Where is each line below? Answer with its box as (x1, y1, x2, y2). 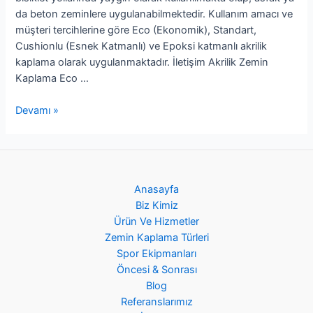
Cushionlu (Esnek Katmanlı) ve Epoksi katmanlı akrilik (15, 40, 268, 53)
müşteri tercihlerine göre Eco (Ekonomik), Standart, (15, 24, 257, 37)
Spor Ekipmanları (117, 247, 196, 261)
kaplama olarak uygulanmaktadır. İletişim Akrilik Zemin (15, 56, 269, 69)
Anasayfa (134, 183, 179, 196)
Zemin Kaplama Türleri (104, 231, 209, 245)
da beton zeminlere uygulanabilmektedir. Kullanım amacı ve (15, 8, 293, 21)
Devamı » (15, 104, 59, 117)
